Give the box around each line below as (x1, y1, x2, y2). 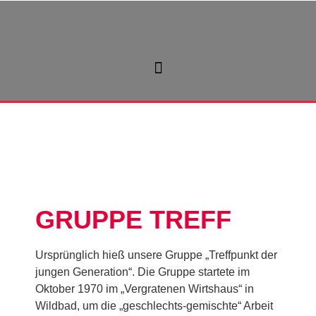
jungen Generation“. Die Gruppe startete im (35, 266, 250, 278)
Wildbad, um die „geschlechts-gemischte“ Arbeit (35, 300, 273, 312)
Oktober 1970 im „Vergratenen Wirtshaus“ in (35, 283, 254, 295)
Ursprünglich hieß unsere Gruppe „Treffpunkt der (35, 249, 277, 261)
